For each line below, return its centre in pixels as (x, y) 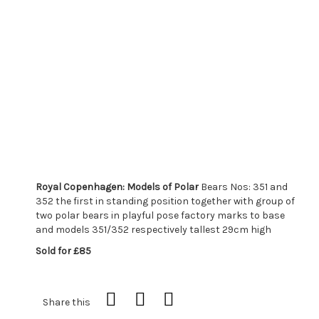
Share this (67, 302)
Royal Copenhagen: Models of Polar (117, 187)
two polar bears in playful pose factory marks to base (160, 215)
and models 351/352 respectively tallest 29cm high (153, 229)
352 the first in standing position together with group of (165, 201)
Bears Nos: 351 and (243, 187)
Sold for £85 (63, 251)
